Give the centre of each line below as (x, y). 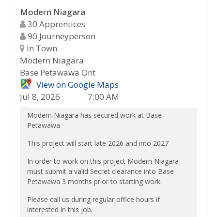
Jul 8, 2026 (40, 97)
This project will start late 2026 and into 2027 (98, 143)
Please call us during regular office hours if (93, 199)
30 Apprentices (55, 24)
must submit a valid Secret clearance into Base (101, 171)
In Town (41, 48)
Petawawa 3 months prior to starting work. (94, 181)
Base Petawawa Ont (58, 72)
